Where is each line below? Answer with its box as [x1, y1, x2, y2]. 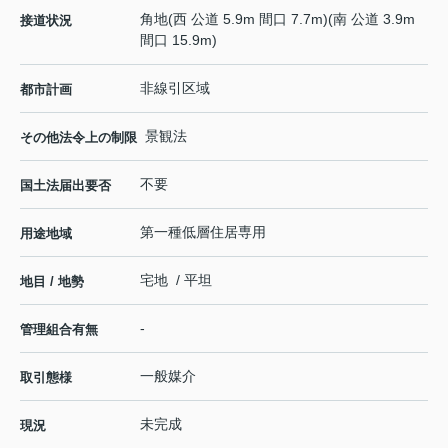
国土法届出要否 [20, 178, 111, 194]
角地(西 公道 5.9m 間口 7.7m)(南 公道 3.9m [140, 11, 415, 28]
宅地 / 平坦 [140, 272, 212, 289]
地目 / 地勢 [20, 274, 84, 290]
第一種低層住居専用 [140, 224, 266, 241]
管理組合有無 [20, 322, 98, 338]
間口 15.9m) [140, 32, 217, 49]
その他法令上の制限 [20, 130, 137, 146]
